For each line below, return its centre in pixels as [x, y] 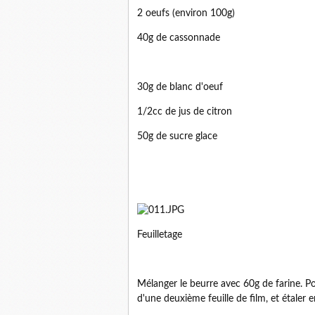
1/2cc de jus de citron [185, 112]
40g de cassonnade [179, 38]
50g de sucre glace [177, 137]
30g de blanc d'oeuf [180, 88]
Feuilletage [160, 235]
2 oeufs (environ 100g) [186, 14]
